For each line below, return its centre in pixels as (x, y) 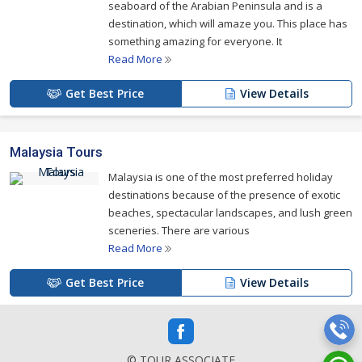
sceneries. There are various (179, 230)
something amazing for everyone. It (195, 41)
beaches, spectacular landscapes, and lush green (230, 213)
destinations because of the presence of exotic (224, 195)
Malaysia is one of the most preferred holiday (221, 177)
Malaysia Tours (56, 152)
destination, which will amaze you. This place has (228, 23)
